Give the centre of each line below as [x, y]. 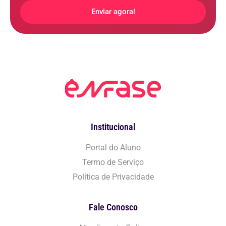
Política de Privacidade [113, 177]
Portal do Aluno [113, 147]
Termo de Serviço [113, 162]
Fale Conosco [113, 207]
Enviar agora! [113, 11]
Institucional [113, 127]
